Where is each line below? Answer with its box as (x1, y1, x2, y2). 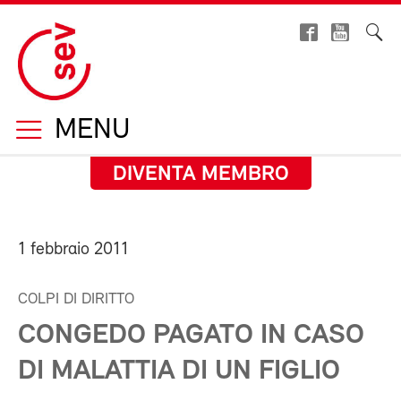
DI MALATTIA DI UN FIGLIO (18, 357, 340, 386)
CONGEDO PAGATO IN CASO (18, 321, 364, 350)
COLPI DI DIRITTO (18, 292, 134, 307)
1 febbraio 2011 (18, 241, 129, 259)
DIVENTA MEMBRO (112, 164, 289, 185)
